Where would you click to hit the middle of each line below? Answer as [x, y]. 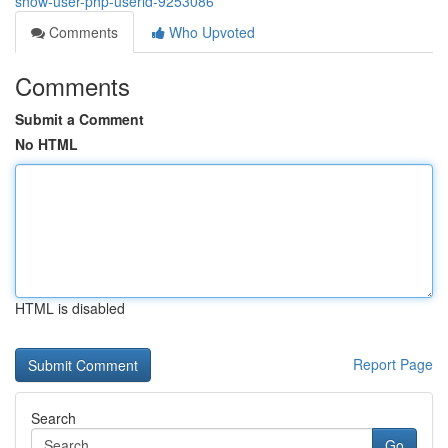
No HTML [46, 144]
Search [53, 418]
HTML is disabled [70, 308]
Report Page [393, 364]
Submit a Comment [79, 119]
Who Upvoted [210, 32]
